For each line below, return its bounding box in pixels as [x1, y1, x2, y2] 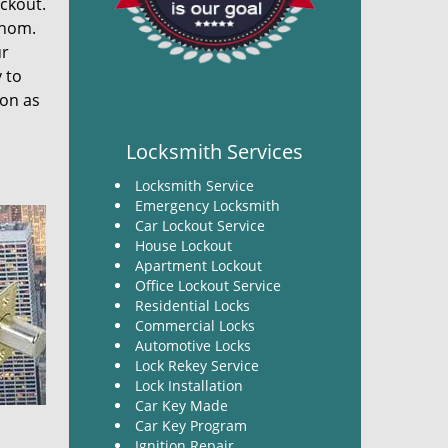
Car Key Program [134, 416, 251, 435]
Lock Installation [134, 376, 243, 395]
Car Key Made [134, 396, 228, 415]
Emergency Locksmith [134, 196, 280, 215]
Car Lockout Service [134, 216, 265, 235]
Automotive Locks [134, 336, 251, 355]
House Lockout [134, 236, 232, 255]
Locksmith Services [126, 138, 304, 165]
